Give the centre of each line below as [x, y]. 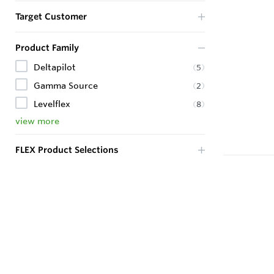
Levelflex [52, 104]
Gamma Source [66, 86]
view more [37, 121]
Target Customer [51, 17]
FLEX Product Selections [67, 150]
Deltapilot [55, 67]
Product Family [47, 48]
